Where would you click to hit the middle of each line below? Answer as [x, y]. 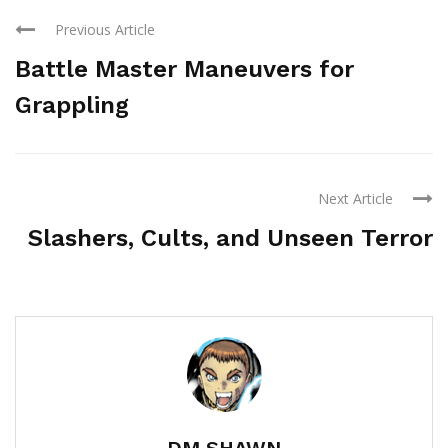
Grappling [72, 104]
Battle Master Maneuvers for [184, 68]
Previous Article [105, 29]
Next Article [355, 198]
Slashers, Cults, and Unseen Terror [230, 237]
